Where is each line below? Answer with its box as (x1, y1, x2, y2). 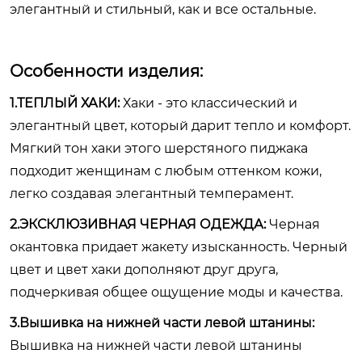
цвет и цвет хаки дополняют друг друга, (10, 262, 278, 277)
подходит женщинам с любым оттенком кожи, (10, 163, 322, 179)
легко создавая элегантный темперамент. (10, 186, 293, 201)
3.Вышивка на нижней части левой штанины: (10, 315, 314, 330)
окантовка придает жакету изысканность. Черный (10, 239, 347, 255)
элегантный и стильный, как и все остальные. (10, 2, 316, 17)
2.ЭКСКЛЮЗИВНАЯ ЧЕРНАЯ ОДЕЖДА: (10, 217, 266, 232)
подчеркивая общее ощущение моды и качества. (10, 284, 343, 300)
